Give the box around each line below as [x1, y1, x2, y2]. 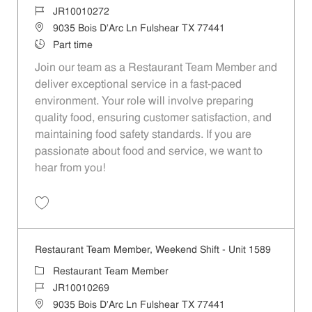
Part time [52, 40, 93, 51]
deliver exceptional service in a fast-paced [34, 79, 242, 91]
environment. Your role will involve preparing [34, 95, 253, 107]
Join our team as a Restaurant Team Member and [34, 62, 277, 74]
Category [33, 265, 75, 276]
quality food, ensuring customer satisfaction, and [34, 112, 272, 124]
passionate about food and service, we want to [34, 146, 263, 157]
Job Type [33, 39, 75, 50]
